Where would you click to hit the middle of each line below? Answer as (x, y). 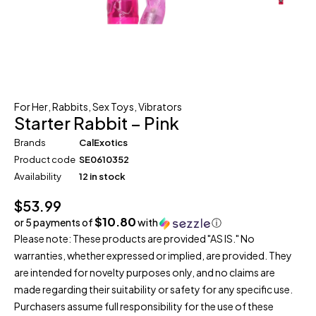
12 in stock (102, 176)
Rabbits (70, 107)
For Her (31, 107)
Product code (45, 159)
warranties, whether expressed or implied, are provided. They (153, 255)
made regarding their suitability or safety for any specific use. (153, 289)
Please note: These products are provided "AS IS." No (134, 238)
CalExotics (103, 142)
